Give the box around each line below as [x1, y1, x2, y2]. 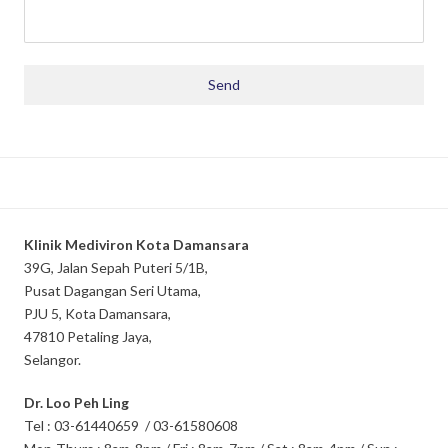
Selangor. [24, 351, 81, 368]
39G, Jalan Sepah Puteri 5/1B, [24, 259, 208, 276]
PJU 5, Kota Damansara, [24, 305, 171, 322]
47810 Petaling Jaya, [24, 328, 152, 345]
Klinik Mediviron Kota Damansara [24, 236, 249, 253]
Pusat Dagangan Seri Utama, [24, 282, 201, 299]
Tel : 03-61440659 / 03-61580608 [24, 417, 238, 434]
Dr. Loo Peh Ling [24, 394, 129, 411]
